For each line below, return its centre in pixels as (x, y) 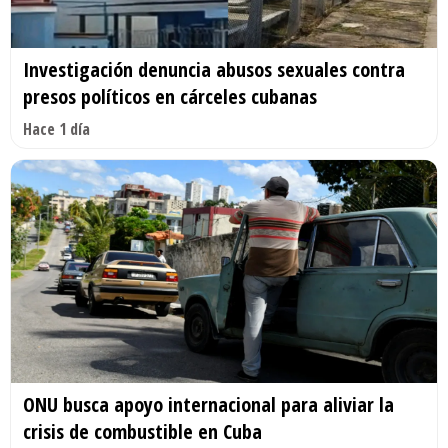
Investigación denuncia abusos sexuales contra (214, 69)
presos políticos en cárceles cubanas (170, 96)
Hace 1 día (56, 128)
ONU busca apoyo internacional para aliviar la (208, 405)
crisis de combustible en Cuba (142, 432)
